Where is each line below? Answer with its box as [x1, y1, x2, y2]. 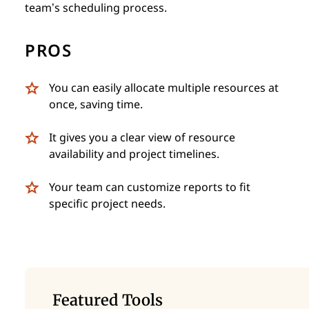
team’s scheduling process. [25, 2, 167, 14]
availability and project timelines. [49, 148, 219, 160]
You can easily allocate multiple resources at [49, 82, 279, 94]
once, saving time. [49, 99, 143, 110]
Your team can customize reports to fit [49, 181, 250, 193]
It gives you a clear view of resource [49, 132, 235, 143]
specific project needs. [49, 198, 166, 210]
